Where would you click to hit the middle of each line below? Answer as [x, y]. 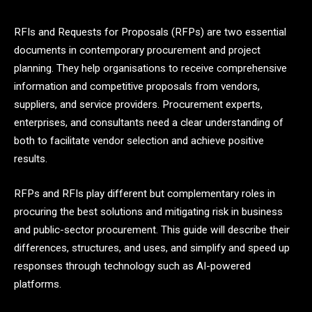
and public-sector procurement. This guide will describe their [152, 229]
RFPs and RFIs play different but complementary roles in [145, 193]
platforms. [38, 284]
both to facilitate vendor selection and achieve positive [139, 141]
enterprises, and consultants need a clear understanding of [149, 123]
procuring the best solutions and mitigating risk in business [148, 211]
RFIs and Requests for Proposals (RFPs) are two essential [150, 32]
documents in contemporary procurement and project [137, 50]
